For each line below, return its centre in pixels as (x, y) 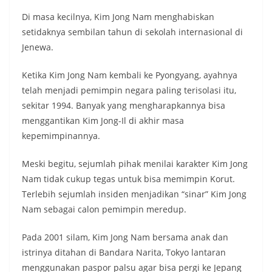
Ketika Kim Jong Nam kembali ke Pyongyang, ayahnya (130, 75)
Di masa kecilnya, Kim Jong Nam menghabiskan (118, 17)
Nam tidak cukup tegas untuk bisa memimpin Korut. (128, 179)
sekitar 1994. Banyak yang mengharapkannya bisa (124, 106)
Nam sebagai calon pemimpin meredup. (104, 209)
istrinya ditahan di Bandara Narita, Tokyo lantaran (124, 253)
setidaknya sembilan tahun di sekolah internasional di (132, 32)
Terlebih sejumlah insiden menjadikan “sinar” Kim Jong (134, 194)
